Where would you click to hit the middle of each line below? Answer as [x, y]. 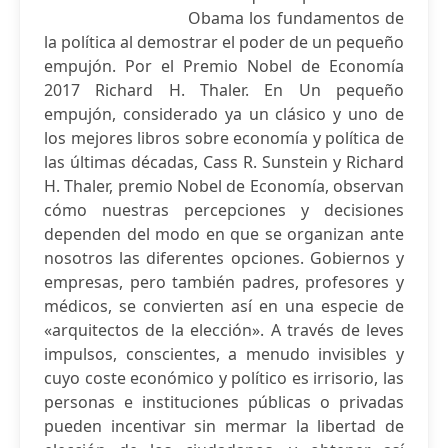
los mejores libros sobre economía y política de [224, 138]
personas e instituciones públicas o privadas [224, 402]
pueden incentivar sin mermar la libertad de [224, 426]
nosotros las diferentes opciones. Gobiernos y [224, 258]
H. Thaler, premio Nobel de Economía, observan [224, 186]
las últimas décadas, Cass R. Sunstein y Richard [224, 162]
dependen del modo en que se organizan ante [224, 234]
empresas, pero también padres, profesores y [224, 282]
